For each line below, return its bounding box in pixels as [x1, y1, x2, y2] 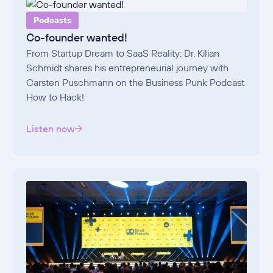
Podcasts [34, 14, 72, 26]
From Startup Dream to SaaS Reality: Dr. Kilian [26, 46, 220, 59]
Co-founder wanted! [26, 30, 128, 44]
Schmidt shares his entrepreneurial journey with [26, 61, 229, 74]
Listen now [26, 122, 76, 135]
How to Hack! [26, 90, 85, 103]
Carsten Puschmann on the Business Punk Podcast [26, 76, 245, 88]
